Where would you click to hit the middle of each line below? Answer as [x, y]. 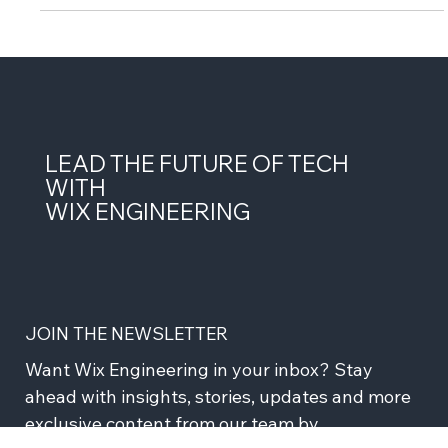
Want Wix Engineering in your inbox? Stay [199, 425]
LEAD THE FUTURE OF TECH [196, 220]
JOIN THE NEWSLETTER [126, 389]
